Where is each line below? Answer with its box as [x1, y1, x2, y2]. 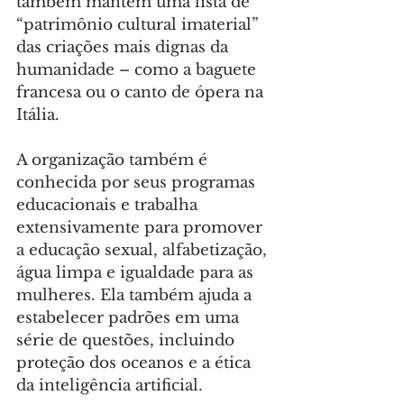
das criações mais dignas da [16, 38, 233, 57]
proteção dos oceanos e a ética [16, 353, 255, 372]
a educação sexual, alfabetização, [16, 241, 271, 260]
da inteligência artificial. [16, 376, 203, 395]
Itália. [16, 106, 60, 124]
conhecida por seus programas [16, 173, 260, 192]
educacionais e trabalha [16, 196, 202, 215]
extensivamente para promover [16, 218, 267, 237]
